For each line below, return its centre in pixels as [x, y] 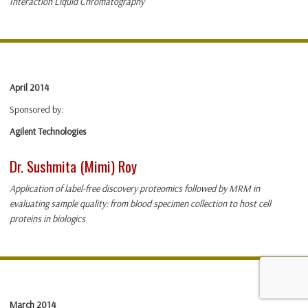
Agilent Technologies [48, 132]
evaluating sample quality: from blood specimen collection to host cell [140, 204]
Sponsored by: [36, 110]
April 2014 [29, 88]
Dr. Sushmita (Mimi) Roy [73, 166]
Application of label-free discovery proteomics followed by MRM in [135, 189]
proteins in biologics [47, 219]
